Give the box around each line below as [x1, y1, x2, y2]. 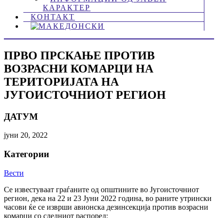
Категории [4, 149, 49, 160]
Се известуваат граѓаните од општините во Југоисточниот [4, 185, 199, 194]
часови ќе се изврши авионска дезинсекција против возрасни [4, 202, 208, 211]
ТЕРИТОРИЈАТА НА [4, 75, 119, 88]
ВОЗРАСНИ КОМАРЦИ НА [4, 62, 153, 75]
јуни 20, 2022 [4, 131, 48, 140]
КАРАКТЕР [43, 3, 91, 12]
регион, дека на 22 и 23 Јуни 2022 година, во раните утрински [4, 194, 212, 202]
